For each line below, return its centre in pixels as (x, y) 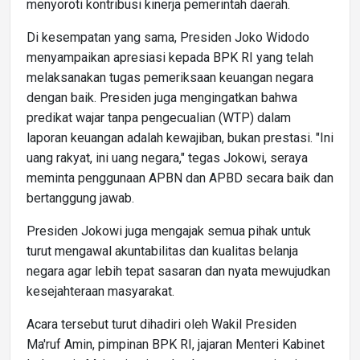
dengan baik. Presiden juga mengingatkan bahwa (162, 97)
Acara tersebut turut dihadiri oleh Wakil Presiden (162, 324)
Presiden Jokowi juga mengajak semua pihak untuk (169, 231)
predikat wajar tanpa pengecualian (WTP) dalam (159, 117)
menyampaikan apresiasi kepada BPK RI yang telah (170, 57)
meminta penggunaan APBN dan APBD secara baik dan (180, 178)
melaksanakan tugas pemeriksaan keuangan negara (170, 77)
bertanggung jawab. (80, 198)
